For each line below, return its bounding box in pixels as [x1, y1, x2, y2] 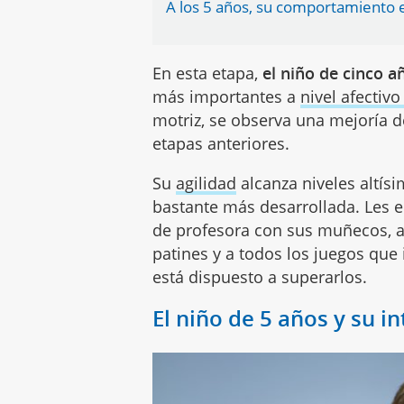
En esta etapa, [152, 62, 263, 84]
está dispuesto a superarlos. [152, 266, 368, 288]
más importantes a [152, 86, 301, 107]
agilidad [176, 172, 237, 194]
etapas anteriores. [152, 133, 290, 154]
